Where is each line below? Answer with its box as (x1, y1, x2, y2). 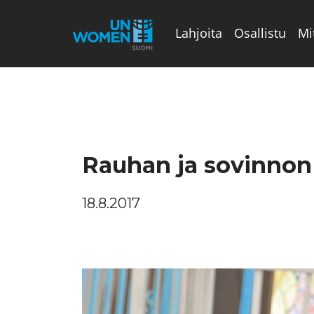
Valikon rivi (175, 91, 240, 108)
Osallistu (233, 25, 286, 41)
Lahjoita (175, 25, 222, 41)
